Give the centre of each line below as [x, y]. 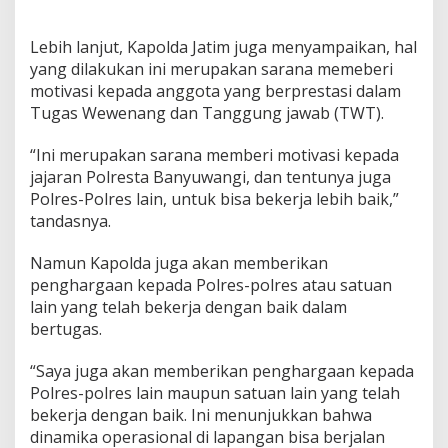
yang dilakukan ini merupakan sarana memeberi [211, 69]
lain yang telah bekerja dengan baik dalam [188, 307]
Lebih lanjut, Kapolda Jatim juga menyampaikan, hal [223, 47]
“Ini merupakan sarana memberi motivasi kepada [214, 155]
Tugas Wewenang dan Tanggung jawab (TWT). [207, 113]
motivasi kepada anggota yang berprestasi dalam [215, 91]
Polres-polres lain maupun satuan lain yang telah [215, 393]
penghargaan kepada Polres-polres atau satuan [211, 285]
